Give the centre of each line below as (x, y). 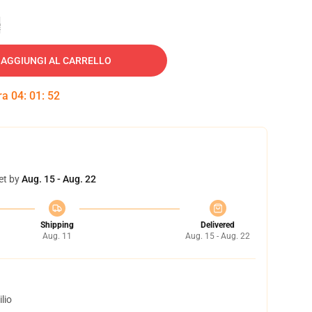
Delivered (218, 225)
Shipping (57, 225)
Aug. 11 (57, 236)
